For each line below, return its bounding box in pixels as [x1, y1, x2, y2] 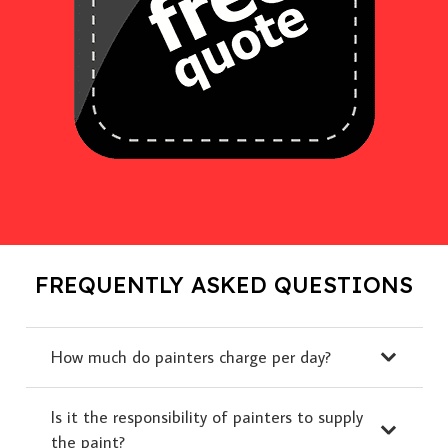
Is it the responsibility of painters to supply [51, 405, 363, 428]
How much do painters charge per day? [51, 345, 331, 368]
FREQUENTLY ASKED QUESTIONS [35, 270, 413, 299]
